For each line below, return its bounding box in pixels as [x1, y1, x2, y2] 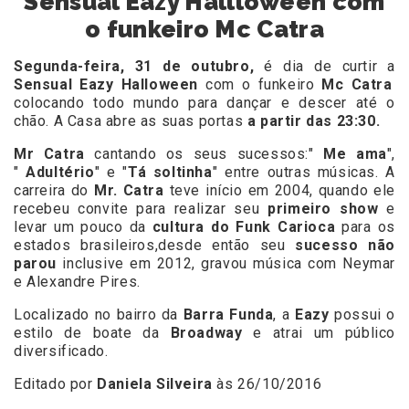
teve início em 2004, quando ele [169, 182, 396, 200]
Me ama [313, 145, 387, 163]
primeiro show [267, 200, 387, 218]
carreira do [14, 182, 94, 200]
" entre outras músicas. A [212, 163, 395, 182]
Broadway [159, 324, 254, 342]
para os [341, 218, 395, 236]
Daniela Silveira [97, 375, 213, 393]
